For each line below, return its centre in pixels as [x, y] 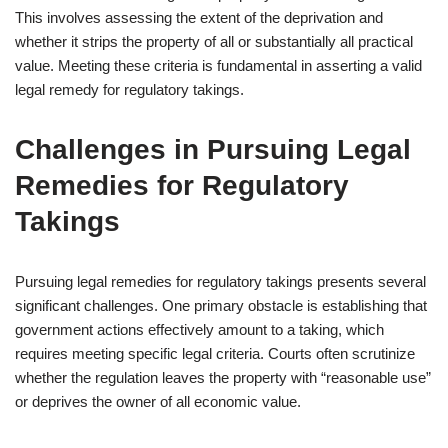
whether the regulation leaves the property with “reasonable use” [223, 377]
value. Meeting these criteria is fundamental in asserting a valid [218, 65]
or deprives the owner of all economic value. [158, 401]
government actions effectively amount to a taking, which [199, 329]
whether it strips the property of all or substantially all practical [214, 41]
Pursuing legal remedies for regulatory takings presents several [220, 281]
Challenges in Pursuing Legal [213, 149]
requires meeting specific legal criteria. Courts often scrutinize [215, 353]
